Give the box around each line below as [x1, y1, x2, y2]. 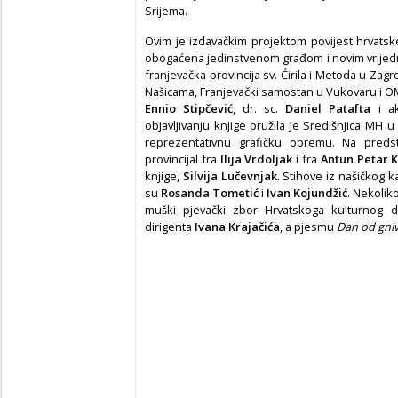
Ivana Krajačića [195, 218, 280, 235]
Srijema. [145, 2, 187, 19]
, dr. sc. [233, 99, 286, 116]
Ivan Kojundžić [267, 184, 347, 201]
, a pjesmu [280, 218, 337, 235]
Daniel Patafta [285, 99, 371, 116]
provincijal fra [145, 150, 220, 167]
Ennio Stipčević [145, 99, 234, 116]
